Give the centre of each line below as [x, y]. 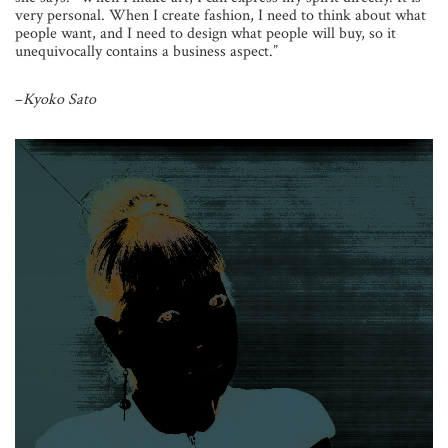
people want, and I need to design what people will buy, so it [205, 33]
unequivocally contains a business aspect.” [146, 51]
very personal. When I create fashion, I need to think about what [220, 15]
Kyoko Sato [61, 99]
